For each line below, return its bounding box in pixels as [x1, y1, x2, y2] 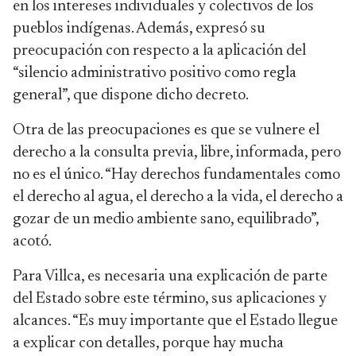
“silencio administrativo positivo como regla [13, 65, 296, 81]
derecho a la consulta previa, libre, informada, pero [13, 145, 341, 161]
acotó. [13, 234, 52, 250]
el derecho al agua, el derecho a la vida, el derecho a [13, 189, 343, 205]
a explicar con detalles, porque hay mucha [13, 335, 284, 351]
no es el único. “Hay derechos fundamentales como [13, 167, 340, 183]
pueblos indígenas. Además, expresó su [13, 21, 265, 37]
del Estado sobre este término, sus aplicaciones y [13, 291, 327, 307]
